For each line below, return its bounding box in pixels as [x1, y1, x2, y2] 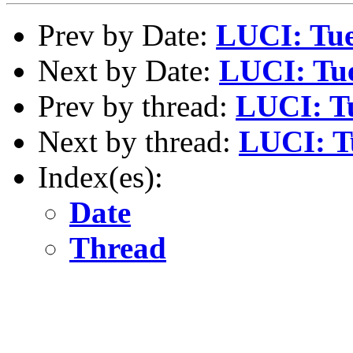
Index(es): [38, 159, 163, 194]
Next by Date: [38, 53, 219, 87]
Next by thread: [38, 124, 239, 158]
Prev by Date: [38, 17, 216, 52]
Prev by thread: [38, 88, 236, 123]
